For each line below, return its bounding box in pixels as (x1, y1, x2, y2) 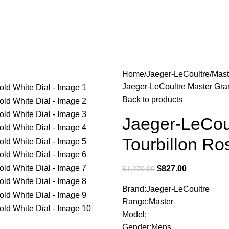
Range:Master (122, 197, 173, 207)
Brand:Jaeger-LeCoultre (122, 185, 210, 194)
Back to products (122, 95, 182, 104)
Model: (122, 210, 147, 219)
